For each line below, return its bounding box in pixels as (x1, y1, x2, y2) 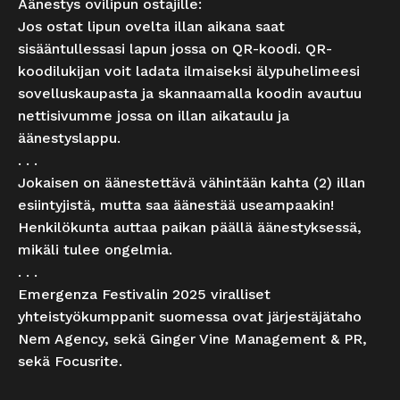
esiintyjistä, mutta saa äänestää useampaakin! (18, 196, 334, 214)
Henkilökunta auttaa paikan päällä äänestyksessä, (18, 219, 362, 237)
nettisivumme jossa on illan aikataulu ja (18, 107, 289, 125)
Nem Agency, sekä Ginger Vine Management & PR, (18, 330, 367, 348)
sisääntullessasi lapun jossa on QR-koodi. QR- (18, 40, 332, 58)
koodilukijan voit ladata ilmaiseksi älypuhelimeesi (18, 62, 360, 80)
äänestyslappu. (18, 129, 121, 147)
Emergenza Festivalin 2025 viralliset (18, 286, 271, 304)
